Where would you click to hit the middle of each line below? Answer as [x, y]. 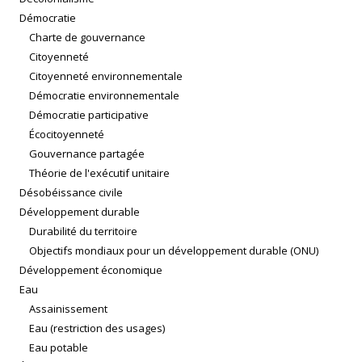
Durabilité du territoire [83, 232]
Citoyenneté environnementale [106, 76]
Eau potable [59, 348]
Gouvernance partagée [87, 154]
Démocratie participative [89, 115]
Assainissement [68, 309]
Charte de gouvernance [87, 38]
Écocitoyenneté [67, 135]
